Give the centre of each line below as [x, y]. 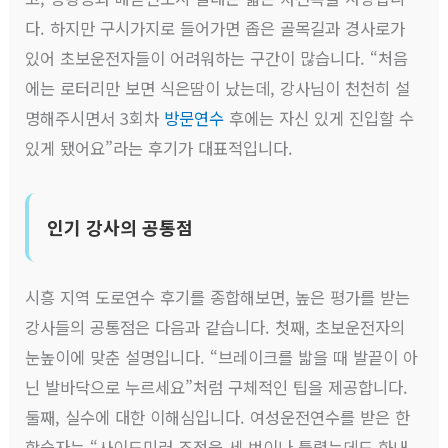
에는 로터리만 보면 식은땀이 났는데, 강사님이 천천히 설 [218, 87]
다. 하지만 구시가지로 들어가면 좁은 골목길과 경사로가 [215, 27]
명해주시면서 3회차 [95, 117]
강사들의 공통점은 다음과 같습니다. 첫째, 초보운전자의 [215, 326]
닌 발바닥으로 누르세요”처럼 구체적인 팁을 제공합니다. [217, 386]
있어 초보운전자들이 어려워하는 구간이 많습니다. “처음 [217, 57]
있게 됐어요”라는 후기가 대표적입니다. [159, 147]
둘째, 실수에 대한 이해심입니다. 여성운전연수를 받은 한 [218, 416]
